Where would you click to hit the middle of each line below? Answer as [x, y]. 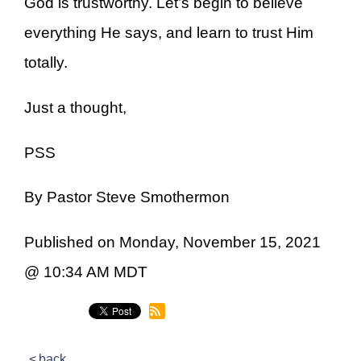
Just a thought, [75, 108]
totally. [46, 63]
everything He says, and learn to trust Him [169, 33]
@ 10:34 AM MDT [86, 272]
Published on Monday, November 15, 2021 [172, 242]
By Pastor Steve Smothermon [127, 197]
